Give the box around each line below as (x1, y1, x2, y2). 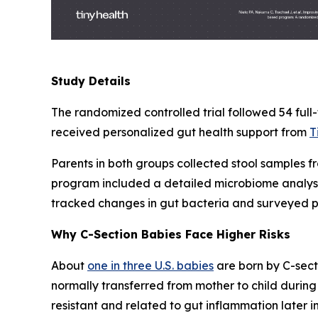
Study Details (51, 74, 131, 89)
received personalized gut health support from (51, 125, 309, 140)
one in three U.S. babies (87, 258, 214, 273)
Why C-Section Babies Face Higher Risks (51, 227, 290, 242)
